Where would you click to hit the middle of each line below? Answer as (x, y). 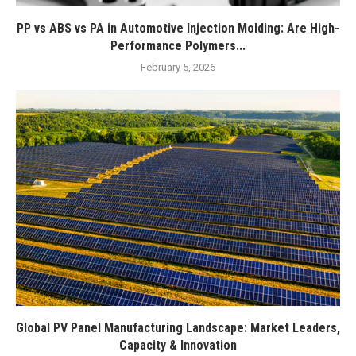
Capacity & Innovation (178, 345)
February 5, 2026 (178, 67)
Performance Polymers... (178, 46)
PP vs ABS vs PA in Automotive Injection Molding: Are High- (178, 28)
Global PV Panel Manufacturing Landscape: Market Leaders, (178, 328)
